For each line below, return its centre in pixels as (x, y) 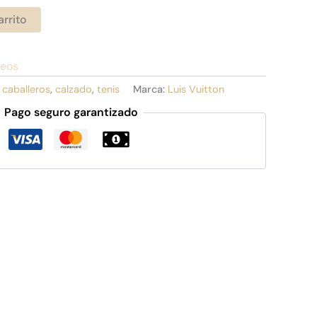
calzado (74, 89)
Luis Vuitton (196, 89)
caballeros (26, 89)
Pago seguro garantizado (71, 113)
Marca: (150, 89)
